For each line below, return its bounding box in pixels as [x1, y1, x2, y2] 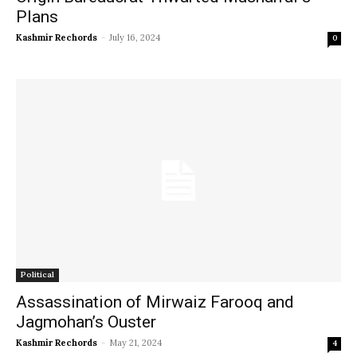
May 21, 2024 [109, 337, 162, 349]
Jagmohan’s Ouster [16, 312, 156, 332]
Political [21, 269, 54, 280]
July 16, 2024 [109, 31, 160, 43]
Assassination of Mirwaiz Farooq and [16, 292, 294, 312]
